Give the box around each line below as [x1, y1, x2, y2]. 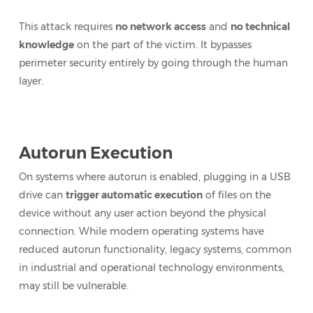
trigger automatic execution [65, 189, 203, 201]
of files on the [202, 189, 271, 201]
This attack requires [18, 20, 115, 33]
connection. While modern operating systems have [18, 225, 264, 238]
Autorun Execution [18, 143, 173, 163]
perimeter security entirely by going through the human [18, 57, 288, 69]
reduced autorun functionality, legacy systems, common [18, 243, 291, 256]
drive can [18, 189, 66, 201]
